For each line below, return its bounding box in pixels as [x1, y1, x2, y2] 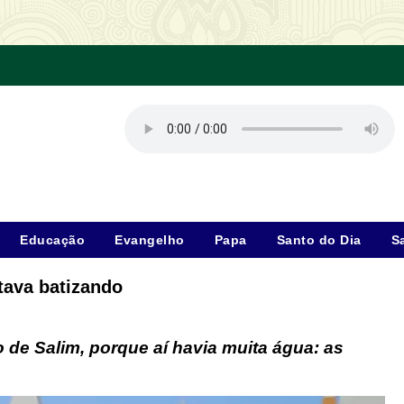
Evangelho [115, 233, 185, 247]
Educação [20, 233, 85, 247]
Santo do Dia [276, 233, 362, 247]
